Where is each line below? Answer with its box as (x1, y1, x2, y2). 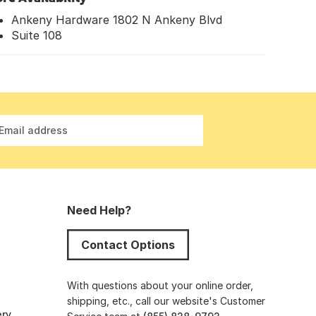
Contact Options (80, 237, 175, 252)
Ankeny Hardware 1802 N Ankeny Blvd (11, 12, 222, 27)
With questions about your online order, (66, 279, 253, 291)
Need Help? (66, 202, 131, 217)
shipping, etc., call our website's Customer (66, 294, 265, 307)
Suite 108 (11, 28, 62, 42)
